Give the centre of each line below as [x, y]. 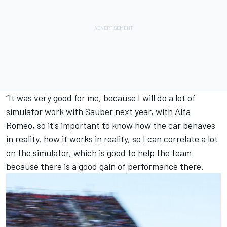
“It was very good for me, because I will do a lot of [101, 98]
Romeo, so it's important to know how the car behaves [111, 125]
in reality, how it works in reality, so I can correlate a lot [112, 139]
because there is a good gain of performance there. [105, 166]
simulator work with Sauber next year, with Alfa [98, 112]
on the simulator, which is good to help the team [99, 153]
